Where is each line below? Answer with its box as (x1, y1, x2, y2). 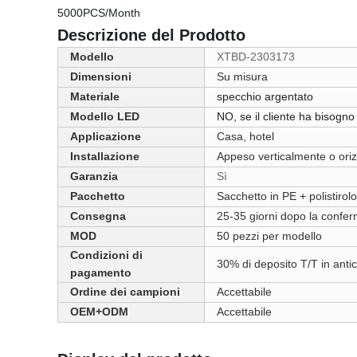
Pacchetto (70, 190, 125, 202)
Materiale (70, 90, 120, 103)
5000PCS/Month (57, 6, 140, 19)
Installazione (70, 150, 139, 163)
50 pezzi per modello (217, 229, 328, 242)
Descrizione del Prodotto (57, 26, 245, 44)
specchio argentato (217, 90, 313, 103)
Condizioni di (70, 249, 143, 261)
